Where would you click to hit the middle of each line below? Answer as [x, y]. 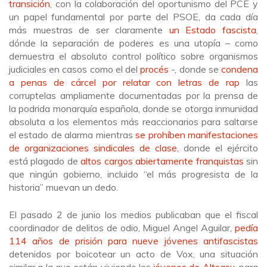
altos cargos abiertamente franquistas [162, 161]
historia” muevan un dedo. [63, 187]
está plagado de [45, 161]
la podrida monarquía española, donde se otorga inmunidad [133, 108]
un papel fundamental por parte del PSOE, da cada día [133, 16]
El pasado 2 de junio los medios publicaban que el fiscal [133, 214]
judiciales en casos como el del [75, 69]
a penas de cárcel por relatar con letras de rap [125, 82]
